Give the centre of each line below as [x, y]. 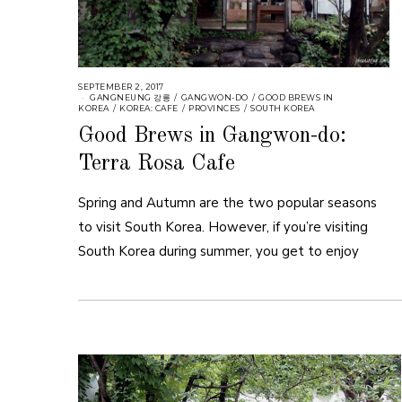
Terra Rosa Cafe [157, 164]
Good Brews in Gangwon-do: [212, 136]
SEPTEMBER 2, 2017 [121, 86]
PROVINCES [214, 108]
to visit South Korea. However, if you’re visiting [223, 227]
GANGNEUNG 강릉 [130, 97]
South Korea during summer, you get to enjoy [218, 252]
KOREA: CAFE [149, 108]
